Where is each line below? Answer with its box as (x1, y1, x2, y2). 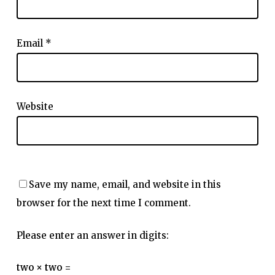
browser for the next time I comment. (16, 197, 191, 209)
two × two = (16, 261, 71, 274)
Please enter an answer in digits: (16, 229, 169, 241)
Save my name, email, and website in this (28, 179, 221, 191)
